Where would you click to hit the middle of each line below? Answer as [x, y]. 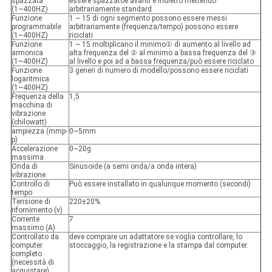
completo [26, 254]
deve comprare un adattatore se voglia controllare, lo [155, 237]
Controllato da [35, 237]
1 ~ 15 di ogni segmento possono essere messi [148, 19]
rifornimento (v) [37, 210]
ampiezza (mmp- [39, 131]
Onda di [24, 167]
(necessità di [32, 263]
